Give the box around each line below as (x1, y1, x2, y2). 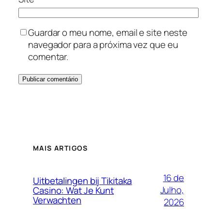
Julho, (160, 184, 184, 197)
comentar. (28, 50, 69, 63)
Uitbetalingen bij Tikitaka (33, 174, 132, 187)
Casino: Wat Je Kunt (33, 184, 114, 197)
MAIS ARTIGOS (33, 143, 88, 153)
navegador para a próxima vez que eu (28, 38, 178, 51)
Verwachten (33, 193, 82, 206)
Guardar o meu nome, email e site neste (28, 26, 188, 39)
